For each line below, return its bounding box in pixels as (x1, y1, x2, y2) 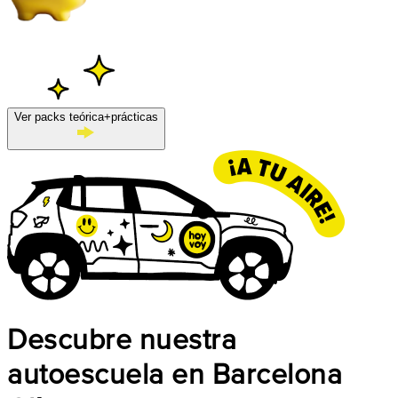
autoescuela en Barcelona (7, 358, 342, 394)
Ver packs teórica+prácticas (14, 110, 158, 123)
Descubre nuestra (7, 323, 236, 359)
